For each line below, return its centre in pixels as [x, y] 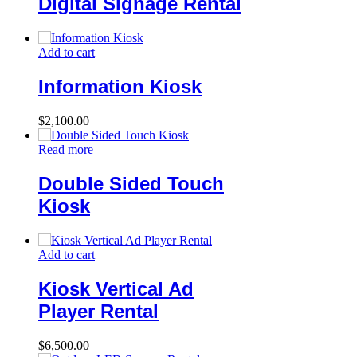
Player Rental [98, 311]
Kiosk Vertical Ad [116, 288]
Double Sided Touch [131, 183]
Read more [66, 150]
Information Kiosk [120, 87]
